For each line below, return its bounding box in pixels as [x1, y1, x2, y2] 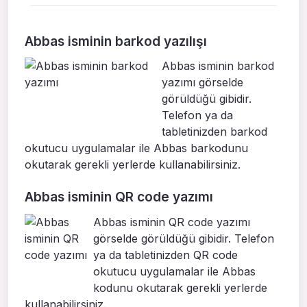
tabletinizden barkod [162, 125, 267, 139]
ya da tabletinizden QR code [93, 248, 238, 262]
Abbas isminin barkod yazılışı [25, 32, 207, 49]
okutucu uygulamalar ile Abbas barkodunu [25, 141, 248, 156]
